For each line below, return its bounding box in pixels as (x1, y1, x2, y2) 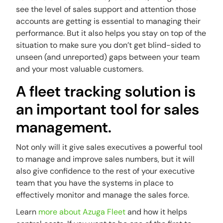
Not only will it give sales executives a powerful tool (16, 142, 203, 152)
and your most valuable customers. (16, 64, 144, 74)
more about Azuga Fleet (38, 207, 126, 217)
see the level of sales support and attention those (16, 4, 197, 14)
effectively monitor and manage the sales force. (16, 190, 190, 200)
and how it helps (125, 207, 188, 217)
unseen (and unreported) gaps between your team (16, 52, 200, 62)
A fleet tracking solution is (16, 82, 196, 101)
